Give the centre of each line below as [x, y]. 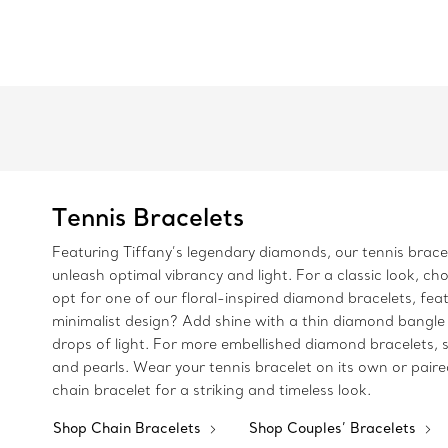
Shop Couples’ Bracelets [334, 428]
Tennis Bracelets [148, 216]
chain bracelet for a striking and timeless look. [211, 390]
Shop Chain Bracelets [129, 428]
